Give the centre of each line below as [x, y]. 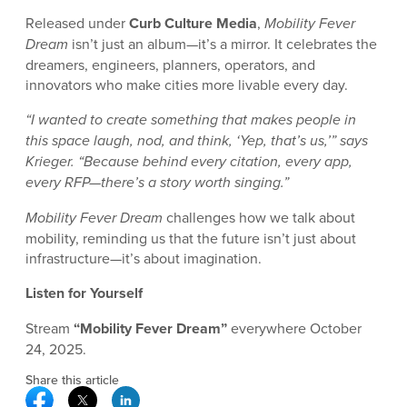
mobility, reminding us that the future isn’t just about [191, 238]
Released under [77, 22]
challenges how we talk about [259, 217]
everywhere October [294, 328]
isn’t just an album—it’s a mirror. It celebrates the [223, 43]
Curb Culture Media [193, 23]
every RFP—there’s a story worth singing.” [157, 182]
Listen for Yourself [84, 293]
